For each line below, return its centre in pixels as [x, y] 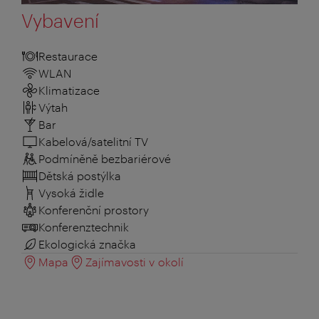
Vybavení [60, 21]
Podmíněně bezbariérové [105, 159]
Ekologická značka [87, 244]
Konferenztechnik [84, 227]
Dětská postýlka [80, 176]
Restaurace [68, 56]
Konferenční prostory [94, 210]
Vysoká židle [71, 193]
